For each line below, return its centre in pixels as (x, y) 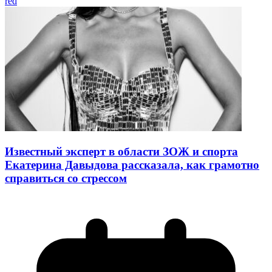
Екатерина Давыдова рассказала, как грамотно (132, 165)
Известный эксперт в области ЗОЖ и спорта (121, 151)
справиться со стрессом (66, 178)
